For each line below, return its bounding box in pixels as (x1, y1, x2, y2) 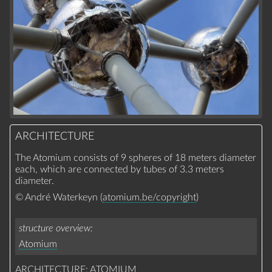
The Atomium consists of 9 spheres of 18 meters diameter (15, 153, 256, 163)
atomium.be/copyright (102, 192, 196, 203)
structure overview (19, 223, 91, 234)
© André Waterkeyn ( (15, 192, 103, 203)
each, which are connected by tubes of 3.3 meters (15, 165, 224, 175)
